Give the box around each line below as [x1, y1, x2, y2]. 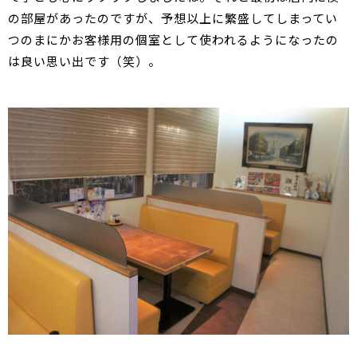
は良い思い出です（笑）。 [8, 52, 161, 69]
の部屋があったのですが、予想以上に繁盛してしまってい [8, 9, 338, 26]
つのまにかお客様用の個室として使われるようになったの [8, 30, 339, 48]
